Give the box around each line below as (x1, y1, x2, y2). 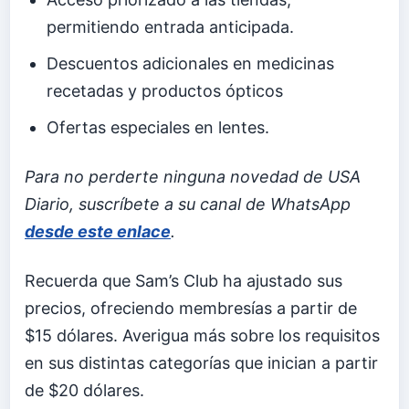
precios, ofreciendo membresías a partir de (25, 298, 357, 318)
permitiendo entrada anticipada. (47, 17, 295, 37)
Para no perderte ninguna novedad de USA (25, 167, 361, 187)
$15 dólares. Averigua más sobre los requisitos (25, 325, 380, 345)
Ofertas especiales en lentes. (47, 118, 270, 138)
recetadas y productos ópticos (47, 81, 284, 101)
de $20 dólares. (25, 380, 144, 400)
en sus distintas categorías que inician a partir (25, 352, 378, 372)
